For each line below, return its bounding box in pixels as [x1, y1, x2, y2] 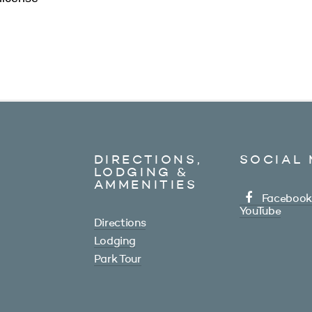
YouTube [239, 206, 281, 217]
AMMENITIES [93, 179, 198, 192]
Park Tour [93, 254, 141, 265]
